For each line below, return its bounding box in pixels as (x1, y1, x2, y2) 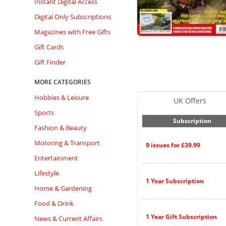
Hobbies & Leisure (34, 93, 89, 102)
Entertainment (34, 153, 78, 162)
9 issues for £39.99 (146, 141, 200, 149)
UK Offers (173, 96, 206, 105)
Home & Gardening (34, 184, 92, 193)
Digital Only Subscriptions (34, 12, 111, 21)
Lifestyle (34, 168, 59, 178)
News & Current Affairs (34, 214, 102, 223)
